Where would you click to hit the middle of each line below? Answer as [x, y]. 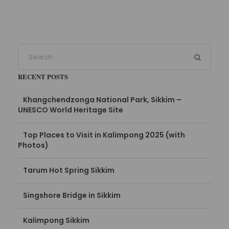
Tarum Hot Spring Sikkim [69, 170]
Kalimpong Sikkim [56, 221]
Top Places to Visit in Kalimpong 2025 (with [104, 135]
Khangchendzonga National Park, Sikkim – [102, 100]
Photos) [33, 145]
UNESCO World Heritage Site [71, 110]
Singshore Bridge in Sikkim [72, 196]
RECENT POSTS [43, 77]
